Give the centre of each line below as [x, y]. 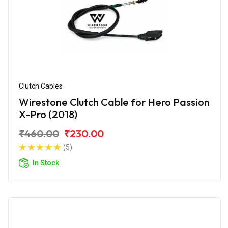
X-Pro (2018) [48, 114]
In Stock [46, 163]
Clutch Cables [41, 86]
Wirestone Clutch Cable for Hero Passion [114, 102]
